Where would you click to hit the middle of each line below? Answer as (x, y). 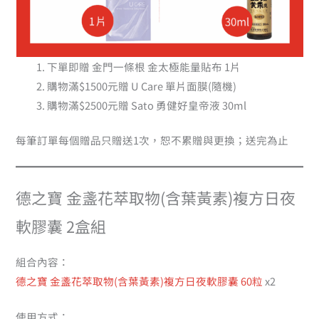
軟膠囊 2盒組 (61, 226)
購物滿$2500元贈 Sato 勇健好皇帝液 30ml (147, 105)
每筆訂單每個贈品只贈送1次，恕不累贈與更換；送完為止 (152, 140)
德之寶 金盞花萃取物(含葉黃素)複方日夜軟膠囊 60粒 (140, 281)
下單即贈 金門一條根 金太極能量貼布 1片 (144, 67)
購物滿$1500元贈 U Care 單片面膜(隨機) (142, 86)
